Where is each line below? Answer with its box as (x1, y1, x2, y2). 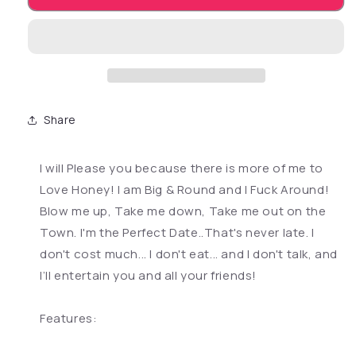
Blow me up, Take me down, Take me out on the (40, 202, 327, 219)
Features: (40, 309, 98, 327)
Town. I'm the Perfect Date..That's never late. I (40, 223, 315, 241)
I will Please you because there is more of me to (40, 159, 323, 176)
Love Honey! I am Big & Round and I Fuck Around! (40, 180, 330, 198)
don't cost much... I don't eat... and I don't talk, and (40, 245, 339, 262)
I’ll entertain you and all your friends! (40, 266, 257, 284)
